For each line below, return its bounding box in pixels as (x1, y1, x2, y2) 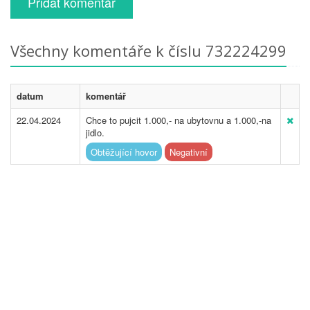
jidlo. (86, 125, 104, 139)
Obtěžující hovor (91, 145, 157, 158)
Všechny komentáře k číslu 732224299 (10, 39, 286, 61)
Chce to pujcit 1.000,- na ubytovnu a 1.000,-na (86, 113, 271, 127)
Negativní (170, 145, 208, 158)
